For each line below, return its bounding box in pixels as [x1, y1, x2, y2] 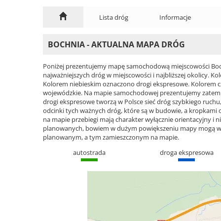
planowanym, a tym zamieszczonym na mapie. [43, 132, 179, 142]
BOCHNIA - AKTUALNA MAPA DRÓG [48, 39, 185, 50]
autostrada [73, 147, 106, 157]
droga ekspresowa [159, 147, 214, 157]
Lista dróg [99, 12, 128, 22]
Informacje [159, 12, 191, 22]
